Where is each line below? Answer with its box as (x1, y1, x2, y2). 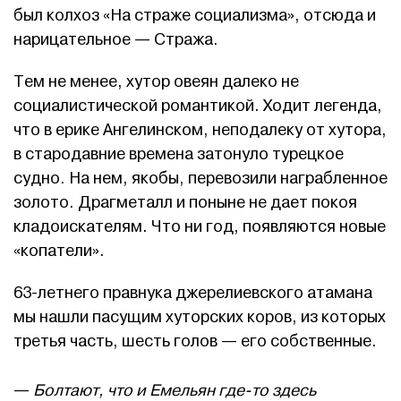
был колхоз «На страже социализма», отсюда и (13, 5, 376, 27)
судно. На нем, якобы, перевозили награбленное (13, 168, 388, 190)
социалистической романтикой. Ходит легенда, (13, 96, 382, 117)
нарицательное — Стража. (13, 30, 218, 51)
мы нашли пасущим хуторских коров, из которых (13, 307, 386, 328)
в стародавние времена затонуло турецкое (13, 144, 344, 166)
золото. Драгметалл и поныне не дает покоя (13, 192, 357, 214)
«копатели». (13, 241, 105, 262)
